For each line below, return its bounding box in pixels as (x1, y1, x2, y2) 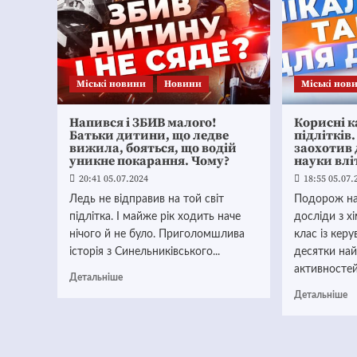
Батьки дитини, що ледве (69, 127, 229, 143)
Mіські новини (76, 78, 146, 90)
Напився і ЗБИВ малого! (69, 115, 217, 131)
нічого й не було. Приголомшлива (69, 229, 245, 240)
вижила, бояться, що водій (69, 140, 237, 156)
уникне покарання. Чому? (69, 153, 229, 169)
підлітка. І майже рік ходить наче (69, 211, 241, 222)
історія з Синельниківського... (69, 246, 220, 257)
